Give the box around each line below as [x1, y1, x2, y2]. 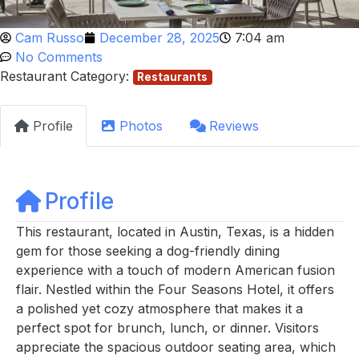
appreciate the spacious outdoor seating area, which [16, 338, 336, 355]
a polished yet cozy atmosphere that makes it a [16, 300, 303, 317]
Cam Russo [15, 30, 84, 46]
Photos [119, 117, 163, 134]
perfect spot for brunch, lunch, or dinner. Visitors [16, 319, 319, 336]
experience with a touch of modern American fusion [16, 261, 335, 278]
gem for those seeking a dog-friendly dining [16, 242, 280, 259]
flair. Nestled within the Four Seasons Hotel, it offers [16, 280, 334, 297]
